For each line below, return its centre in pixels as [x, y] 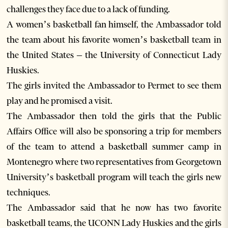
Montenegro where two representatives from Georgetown [114, 162]
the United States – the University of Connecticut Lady [114, 55]
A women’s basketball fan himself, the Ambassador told [114, 25]
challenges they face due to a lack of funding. [89, 9]
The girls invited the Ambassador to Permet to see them [114, 86]
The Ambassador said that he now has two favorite [114, 208]
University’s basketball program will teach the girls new [114, 177]
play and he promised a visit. [60, 101]
